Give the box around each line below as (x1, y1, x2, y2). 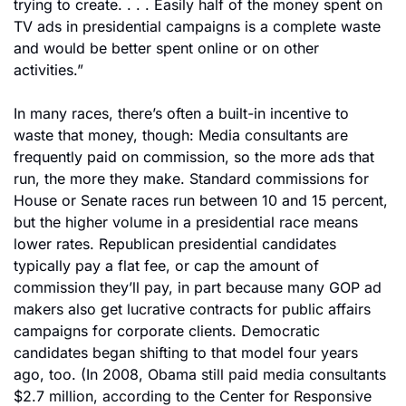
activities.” (14, 61, 83, 79)
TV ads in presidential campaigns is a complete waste (14, 17, 381, 35)
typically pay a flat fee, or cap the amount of (14, 256, 319, 275)
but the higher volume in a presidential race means (14, 213, 358, 231)
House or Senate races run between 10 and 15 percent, (14, 191, 388, 209)
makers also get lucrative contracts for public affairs (14, 300, 371, 318)
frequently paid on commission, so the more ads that (14, 148, 374, 166)
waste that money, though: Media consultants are (14, 126, 348, 144)
